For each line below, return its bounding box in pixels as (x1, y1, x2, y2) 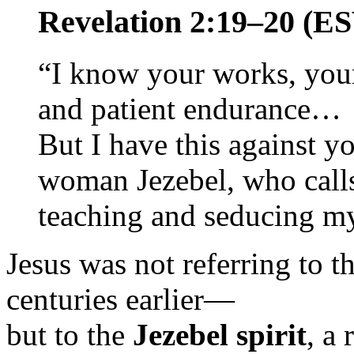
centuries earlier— (6, 282, 235, 316)
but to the (6, 318, 133, 352)
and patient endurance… (38, 92, 341, 126)
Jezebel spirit (133, 318, 307, 352)
